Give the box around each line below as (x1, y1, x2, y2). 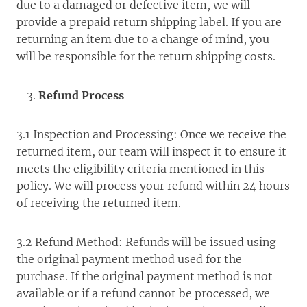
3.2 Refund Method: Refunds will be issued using (16, 235, 276, 249)
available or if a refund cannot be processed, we (16, 286, 270, 300)
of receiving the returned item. (16, 196, 181, 210)
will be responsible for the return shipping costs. (16, 49, 275, 63)
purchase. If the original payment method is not (16, 269, 273, 283)
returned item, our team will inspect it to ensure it (16, 145, 286, 158)
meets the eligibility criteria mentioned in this (16, 162, 265, 175)
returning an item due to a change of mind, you (16, 32, 269, 46)
